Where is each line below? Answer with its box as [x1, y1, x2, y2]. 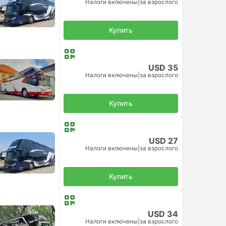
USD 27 [149, 135, 178, 146]
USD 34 [148, 208, 178, 219]
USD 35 [148, 62, 178, 73]
